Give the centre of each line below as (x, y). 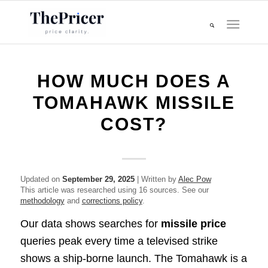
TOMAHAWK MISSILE (134, 103)
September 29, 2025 (98, 179)
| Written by (156, 179)
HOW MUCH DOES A (134, 81)
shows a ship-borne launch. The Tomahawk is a (133, 259)
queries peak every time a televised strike (119, 241)
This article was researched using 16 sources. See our (114, 190)
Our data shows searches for (90, 224)
